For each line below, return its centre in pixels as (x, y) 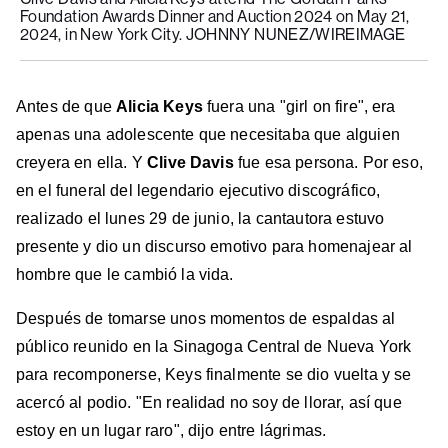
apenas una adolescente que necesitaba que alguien (208, 134)
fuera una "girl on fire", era (299, 106)
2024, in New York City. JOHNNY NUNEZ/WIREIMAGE (213, 34)
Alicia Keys (159, 106)
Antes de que (66, 106)
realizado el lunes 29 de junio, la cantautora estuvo (200, 218)
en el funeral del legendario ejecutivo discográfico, (198, 190)
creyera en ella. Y (82, 162)
